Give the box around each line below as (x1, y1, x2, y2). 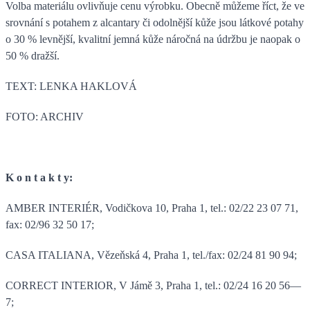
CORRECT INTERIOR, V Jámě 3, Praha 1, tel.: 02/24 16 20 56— (6, 279, 301, 291)
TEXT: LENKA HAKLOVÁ (6, 80, 137, 92)
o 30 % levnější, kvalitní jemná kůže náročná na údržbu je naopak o (6, 33, 300, 45)
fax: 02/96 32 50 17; (6, 218, 94, 230)
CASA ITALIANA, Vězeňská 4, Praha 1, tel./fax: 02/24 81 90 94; (6, 248, 297, 261)
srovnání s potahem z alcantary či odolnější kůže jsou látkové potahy (6, 16, 304, 28)
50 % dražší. (6, 49, 60, 62)
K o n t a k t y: (6, 171, 73, 183)
